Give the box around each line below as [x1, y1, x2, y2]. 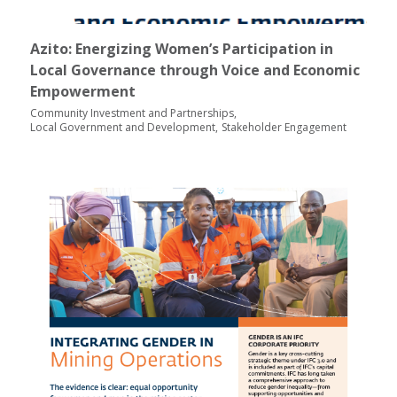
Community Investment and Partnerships [29, 105, 234, 121]
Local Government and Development [29, 119, 215, 135]
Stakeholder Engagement [221, 119, 346, 135]
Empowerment [29, 82, 136, 102]
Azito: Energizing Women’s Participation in [29, 39, 333, 59]
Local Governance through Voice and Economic [29, 60, 360, 81]
